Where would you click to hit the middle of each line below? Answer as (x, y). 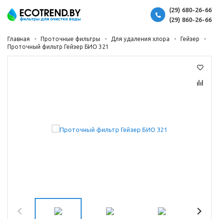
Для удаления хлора (140, 39)
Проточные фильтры (70, 39)
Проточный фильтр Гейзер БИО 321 (58, 47)
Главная (19, 39)
